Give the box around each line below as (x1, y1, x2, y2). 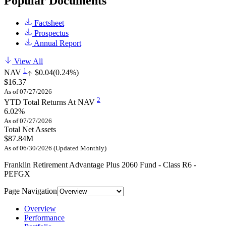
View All (12, 57, 43, 66)
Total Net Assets (4, 125, 56, 134)
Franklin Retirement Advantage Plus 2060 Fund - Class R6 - (4, 160, 196, 169)
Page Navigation (4, 186, 57, 195)
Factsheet (32, 19, 64, 28)
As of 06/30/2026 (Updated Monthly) (4, 144, 106, 152)
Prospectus (32, 29, 69, 38)
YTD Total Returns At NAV (4, 97, 97, 106)
